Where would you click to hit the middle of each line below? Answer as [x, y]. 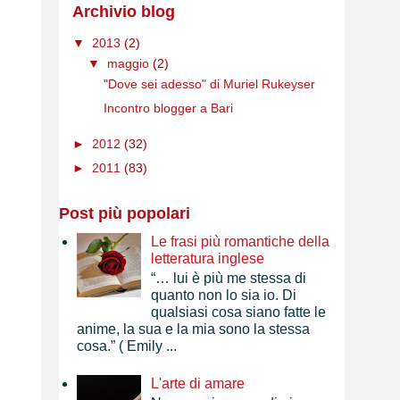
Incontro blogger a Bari [168, 108]
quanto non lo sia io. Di [224, 296]
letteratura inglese [208, 259]
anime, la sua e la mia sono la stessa [193, 329]
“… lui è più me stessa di [229, 279]
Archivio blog [124, 12]
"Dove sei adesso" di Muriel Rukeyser [209, 84]
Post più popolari [125, 213]
